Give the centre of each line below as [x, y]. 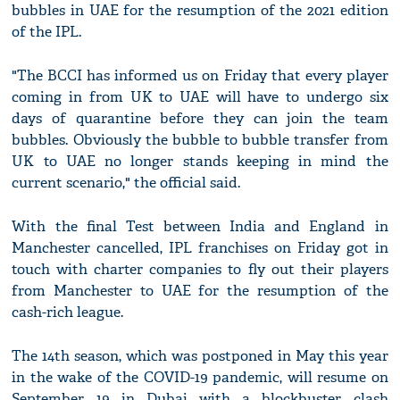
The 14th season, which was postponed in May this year [200, 356]
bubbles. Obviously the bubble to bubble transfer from [200, 140]
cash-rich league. [68, 312]
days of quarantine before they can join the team [200, 119]
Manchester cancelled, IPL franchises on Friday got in [200, 248]
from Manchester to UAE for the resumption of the [200, 291]
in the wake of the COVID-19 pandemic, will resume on [200, 378]
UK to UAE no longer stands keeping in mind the [200, 162]
